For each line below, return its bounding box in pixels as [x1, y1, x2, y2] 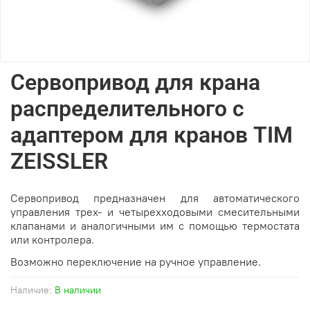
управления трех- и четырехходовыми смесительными [10, 205, 300, 219]
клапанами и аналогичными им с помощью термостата [10, 219, 300, 232]
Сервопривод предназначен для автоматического [10, 191, 300, 205]
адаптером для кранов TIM [10, 122, 293, 148]
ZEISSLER [10, 148, 108, 174]
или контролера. [10, 232, 94, 246]
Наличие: [10, 284, 52, 296]
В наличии [55, 284, 101, 296]
